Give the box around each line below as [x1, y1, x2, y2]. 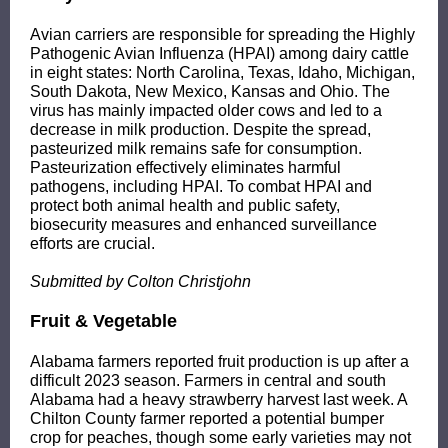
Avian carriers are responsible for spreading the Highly [30, 26, 415, 43]
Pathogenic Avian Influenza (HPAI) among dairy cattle [30, 45, 409, 62]
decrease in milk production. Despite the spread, [30, 121, 371, 138]
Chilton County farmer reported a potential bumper [30, 410, 384, 427]
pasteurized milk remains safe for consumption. [30, 140, 362, 157]
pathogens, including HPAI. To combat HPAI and [30, 178, 372, 195]
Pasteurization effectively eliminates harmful [30, 159, 341, 176]
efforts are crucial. [30, 235, 155, 252]
